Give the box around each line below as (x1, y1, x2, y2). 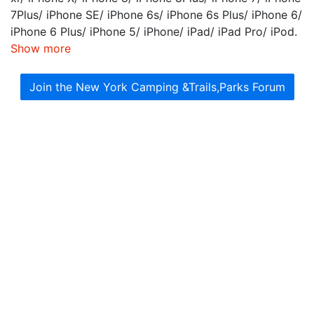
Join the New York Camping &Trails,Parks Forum (29, 80, 285, 95)
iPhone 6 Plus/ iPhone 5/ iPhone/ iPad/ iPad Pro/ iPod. (11, 25, 297, 39)
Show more (11, 41, 71, 56)
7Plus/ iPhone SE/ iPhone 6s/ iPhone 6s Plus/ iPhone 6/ (11, 8, 302, 22)
